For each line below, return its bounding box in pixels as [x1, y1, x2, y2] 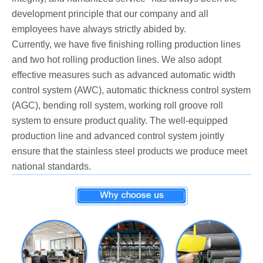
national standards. [12, 161, 91, 172]
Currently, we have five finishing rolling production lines [12, 39, 241, 50]
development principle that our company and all [12, 9, 208, 19]
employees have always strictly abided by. [12, 24, 186, 35]
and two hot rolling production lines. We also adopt [12, 55, 221, 65]
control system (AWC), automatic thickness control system [12, 85, 251, 96]
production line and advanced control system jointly [12, 131, 224, 141]
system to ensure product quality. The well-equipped [12, 116, 228, 126]
